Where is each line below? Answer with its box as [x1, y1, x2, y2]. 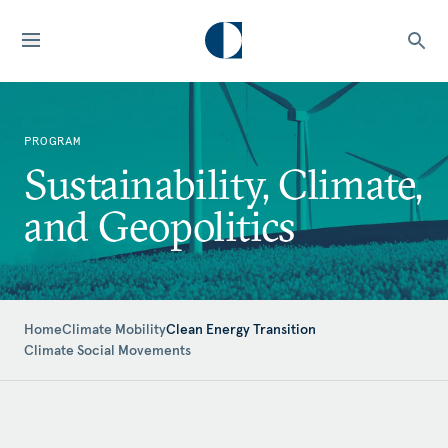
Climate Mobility [62, 320, 166, 338]
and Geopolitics [24, 200, 296, 252]
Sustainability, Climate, [24, 158, 422, 210]
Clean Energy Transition [166, 320, 316, 338]
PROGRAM [24, 133, 82, 148]
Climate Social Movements [24, 341, 191, 359]
